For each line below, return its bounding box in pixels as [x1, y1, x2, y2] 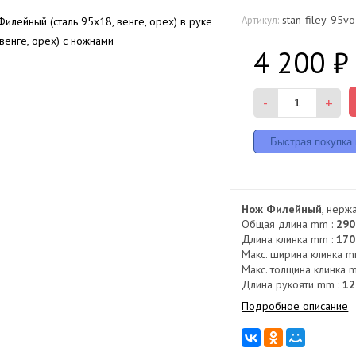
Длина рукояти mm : [242, 277, 343, 292]
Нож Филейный [242, 201, 323, 216]
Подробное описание [242, 298, 349, 313]
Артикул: [242, 13, 280, 26]
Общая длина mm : [242, 216, 337, 231]
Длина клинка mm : [242, 231, 337, 246]
